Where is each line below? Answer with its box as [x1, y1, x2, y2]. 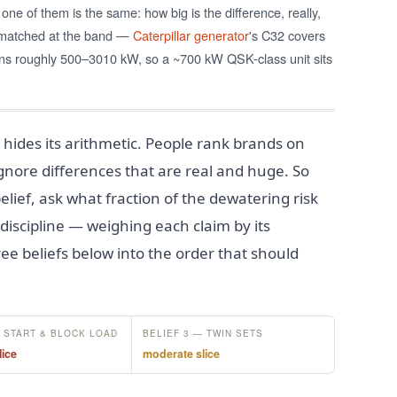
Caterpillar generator [133, 25, 249, 44]
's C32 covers [249, 25, 325, 44]
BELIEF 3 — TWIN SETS [143, 326, 263, 339]
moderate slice [143, 345, 220, 362]
